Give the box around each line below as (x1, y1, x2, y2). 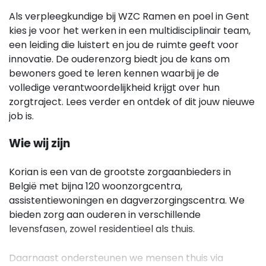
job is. (9, 109, 36, 125)
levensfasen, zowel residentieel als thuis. (9, 222, 195, 237)
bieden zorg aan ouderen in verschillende (9, 208, 201, 223)
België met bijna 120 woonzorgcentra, (9, 179, 182, 195)
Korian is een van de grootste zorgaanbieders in (9, 165, 231, 180)
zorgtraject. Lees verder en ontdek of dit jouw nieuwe (9, 95, 255, 110)
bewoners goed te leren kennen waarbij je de (9, 66, 219, 82)
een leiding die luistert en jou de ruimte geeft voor (9, 38, 239, 53)
